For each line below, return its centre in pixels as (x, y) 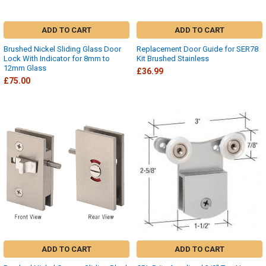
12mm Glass (25, 68)
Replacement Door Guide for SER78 (197, 49)
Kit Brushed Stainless (173, 58)
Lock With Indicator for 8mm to (57, 58)
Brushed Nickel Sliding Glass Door (62, 49)
